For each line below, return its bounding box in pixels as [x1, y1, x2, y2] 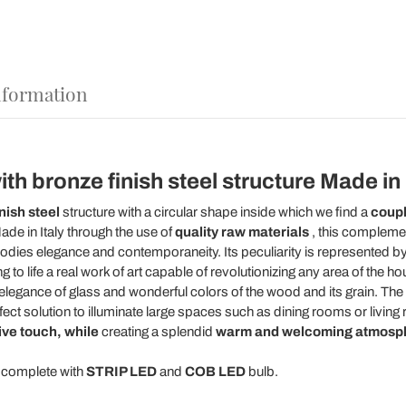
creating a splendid [98, 324, 216, 339]
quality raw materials [174, 225, 309, 239]
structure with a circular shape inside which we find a [59, 205, 371, 219]
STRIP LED [85, 364, 157, 379]
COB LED [184, 364, 246, 379]
